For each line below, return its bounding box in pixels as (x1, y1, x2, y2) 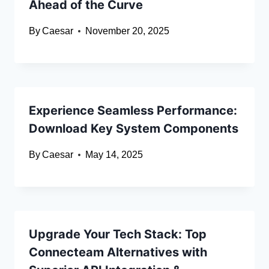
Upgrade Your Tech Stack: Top (29, 227, 207, 242)
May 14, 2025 (85, 150, 144, 160)
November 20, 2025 (85, 26, 170, 37)
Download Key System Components (29, 121, 238, 136)
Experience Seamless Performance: (29, 103, 237, 118)
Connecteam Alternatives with (29, 245, 207, 260)
